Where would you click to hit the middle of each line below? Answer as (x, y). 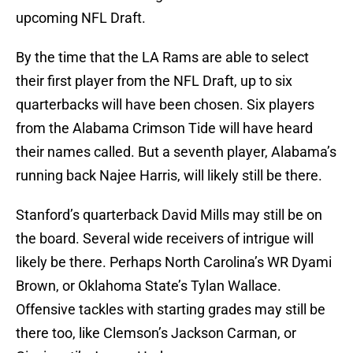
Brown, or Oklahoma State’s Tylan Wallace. (149, 286)
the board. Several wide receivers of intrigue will (165, 239)
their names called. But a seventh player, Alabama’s (176, 152)
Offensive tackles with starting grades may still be (171, 310)
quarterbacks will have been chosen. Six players (165, 105)
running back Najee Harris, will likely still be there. (169, 176)
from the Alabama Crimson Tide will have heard (164, 128)
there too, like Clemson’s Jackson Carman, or (156, 333)
